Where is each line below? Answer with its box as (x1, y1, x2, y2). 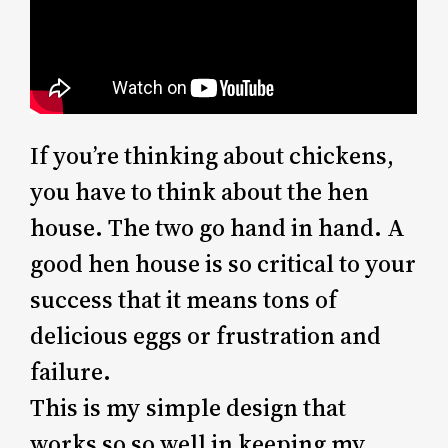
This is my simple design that (30, 390, 347, 424)
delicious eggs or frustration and (30, 318, 382, 352)
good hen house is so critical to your (30, 246, 417, 280)
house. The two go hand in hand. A (30, 210, 406, 244)
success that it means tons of (30, 282, 338, 316)
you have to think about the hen (30, 174, 370, 208)
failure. (30, 354, 112, 388)
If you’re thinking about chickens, (30, 138, 395, 172)
